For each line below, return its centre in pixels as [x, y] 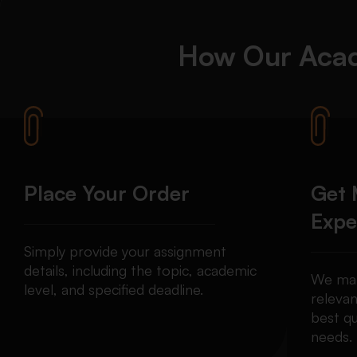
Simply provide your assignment [125, 251]
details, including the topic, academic [140, 271]
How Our [238, 56]
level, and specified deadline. [114, 290]
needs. [332, 337]
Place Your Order [107, 193]
